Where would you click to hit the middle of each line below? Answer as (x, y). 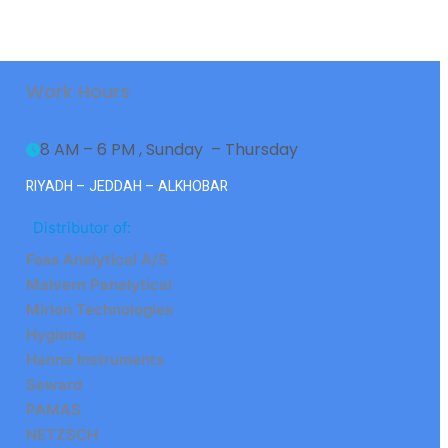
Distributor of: (82, 227)
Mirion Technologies (100, 309)
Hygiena (56, 334)
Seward (54, 384)
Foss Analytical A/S (97, 259)
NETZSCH (62, 434)
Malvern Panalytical (99, 284)
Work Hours (78, 91)
